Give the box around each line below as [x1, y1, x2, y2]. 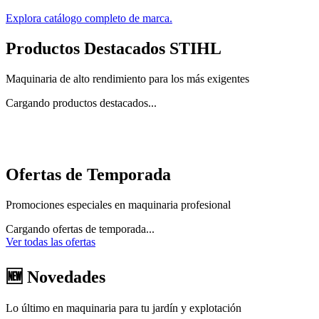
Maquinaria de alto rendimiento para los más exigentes [6, 72, 249, 85]
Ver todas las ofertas [6, 235, 95, 248]
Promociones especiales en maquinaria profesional [6, 198, 231, 211]
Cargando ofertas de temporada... [6, 222, 155, 235]
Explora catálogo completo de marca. [6, 12, 172, 25]
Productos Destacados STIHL [6, 39, 221, 58]
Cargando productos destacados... [6, 96, 157, 109]
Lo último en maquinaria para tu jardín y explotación [6, 301, 241, 314]
